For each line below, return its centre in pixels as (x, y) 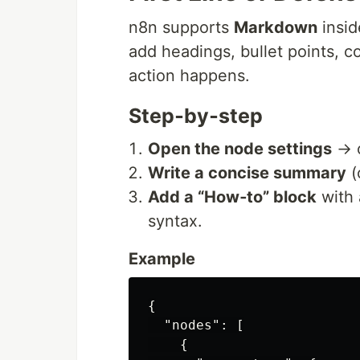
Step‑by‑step (196, 116)
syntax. (175, 221)
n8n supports (181, 27)
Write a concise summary (247, 173)
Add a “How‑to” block (232, 197)
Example (162, 259)
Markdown (276, 27)
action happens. (189, 76)
